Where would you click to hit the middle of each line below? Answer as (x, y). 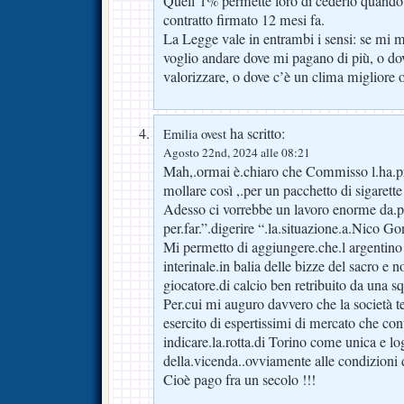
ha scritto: (256, 133)
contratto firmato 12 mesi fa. (244, 19)
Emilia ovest (195, 133)
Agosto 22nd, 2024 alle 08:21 (237, 152)
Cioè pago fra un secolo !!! (239, 379)
